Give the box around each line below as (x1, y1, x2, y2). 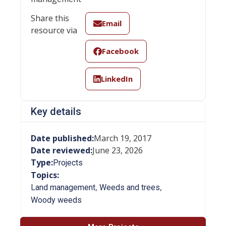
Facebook (101, 46, 139, 56)
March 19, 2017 (94, 132, 151, 144)
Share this (31, 12, 69, 24)
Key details (31, 105, 81, 118)
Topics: (31, 169, 59, 181)
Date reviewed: (31, 144, 92, 156)
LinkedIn (100, 74, 133, 84)
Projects (53, 157, 83, 167)
